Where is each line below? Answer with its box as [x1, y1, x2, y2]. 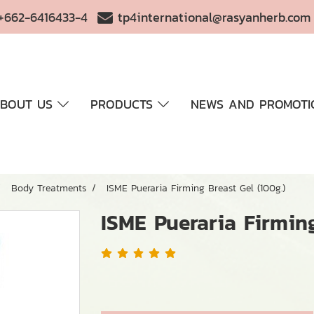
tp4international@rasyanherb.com [118, 7, 311, 27]
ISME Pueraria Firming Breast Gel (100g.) [107, 181, 285, 196]
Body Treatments [11, 181, 86, 196]
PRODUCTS [90, 94, 158, 114]
